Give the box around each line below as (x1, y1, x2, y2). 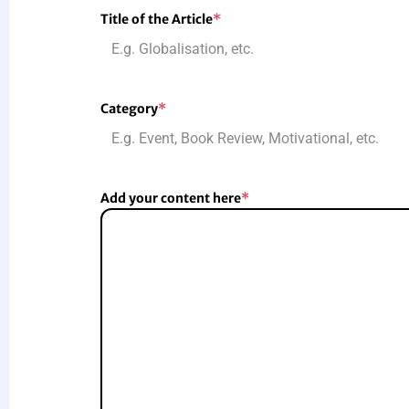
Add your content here (100, 190, 241, 207)
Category (100, 100, 158, 118)
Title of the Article (100, 11, 213, 28)
